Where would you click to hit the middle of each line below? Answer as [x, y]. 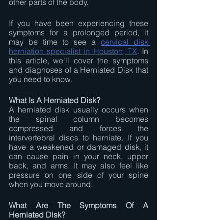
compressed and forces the [79, 128]
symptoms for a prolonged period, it [79, 32]
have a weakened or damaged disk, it [79, 147]
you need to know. [41, 79]
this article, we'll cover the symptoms [79, 60]
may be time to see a [55, 42]
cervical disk [124, 42]
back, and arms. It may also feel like [79, 165]
